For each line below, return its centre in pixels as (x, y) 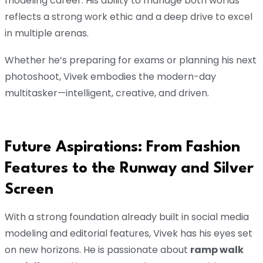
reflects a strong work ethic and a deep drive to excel (129, 17)
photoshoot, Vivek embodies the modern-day (110, 77)
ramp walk (217, 250)
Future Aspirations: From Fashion (122, 148)
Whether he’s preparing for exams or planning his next (131, 60)
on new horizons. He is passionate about (97, 250)
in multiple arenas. (47, 33)
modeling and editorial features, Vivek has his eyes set (129, 234)
